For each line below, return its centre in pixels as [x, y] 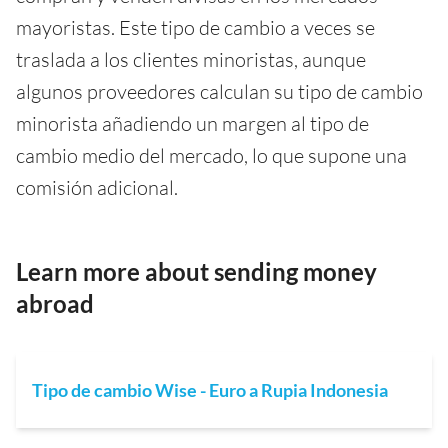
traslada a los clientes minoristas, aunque [191, 59]
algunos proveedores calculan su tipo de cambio [219, 91]
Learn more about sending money [196, 271]
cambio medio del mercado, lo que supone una [211, 155]
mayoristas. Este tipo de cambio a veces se [195, 27]
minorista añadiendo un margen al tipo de [192, 123]
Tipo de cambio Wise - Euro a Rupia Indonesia [210, 389]
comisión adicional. [97, 187]
